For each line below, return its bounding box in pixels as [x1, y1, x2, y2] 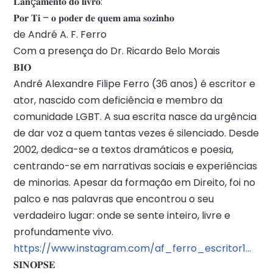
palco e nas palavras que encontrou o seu [13, 192, 214, 206]
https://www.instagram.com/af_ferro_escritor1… [13, 241, 251, 255]
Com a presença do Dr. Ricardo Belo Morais [13, 44, 220, 58]
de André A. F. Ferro [13, 27, 107, 41]
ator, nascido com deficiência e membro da [13, 93, 222, 107]
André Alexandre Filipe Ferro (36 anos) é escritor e [13, 77, 255, 91]
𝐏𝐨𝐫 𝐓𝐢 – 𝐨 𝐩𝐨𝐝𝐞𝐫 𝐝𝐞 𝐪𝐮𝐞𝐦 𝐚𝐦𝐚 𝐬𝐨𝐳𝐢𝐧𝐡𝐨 [13, 11, 174, 25]
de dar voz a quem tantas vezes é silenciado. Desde [13, 126, 259, 140]
